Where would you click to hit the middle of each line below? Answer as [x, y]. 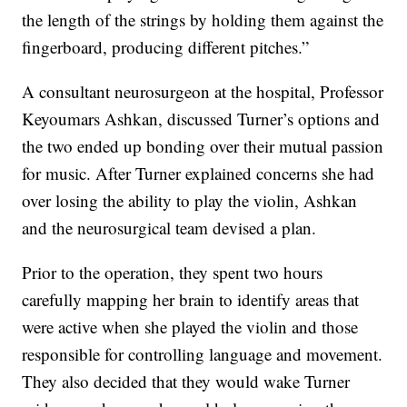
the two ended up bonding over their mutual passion [203, 146]
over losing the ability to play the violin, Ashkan [190, 201]
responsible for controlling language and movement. [203, 354]
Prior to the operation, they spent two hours [173, 273]
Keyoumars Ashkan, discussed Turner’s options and [201, 119]
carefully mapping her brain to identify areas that [191, 300]
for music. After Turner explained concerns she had [199, 174]
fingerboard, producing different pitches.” [166, 47]
